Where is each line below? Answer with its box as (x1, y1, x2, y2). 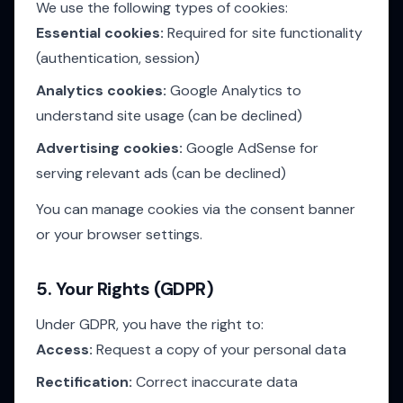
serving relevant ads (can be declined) (36, 164, 286, 183)
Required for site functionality (164, 23, 363, 42)
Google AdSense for (183, 139, 318, 157)
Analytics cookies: (36, 81, 166, 100)
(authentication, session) (36, 49, 200, 67)
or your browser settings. (36, 225, 202, 244)
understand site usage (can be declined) (36, 106, 302, 125)
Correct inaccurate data (132, 372, 298, 391)
